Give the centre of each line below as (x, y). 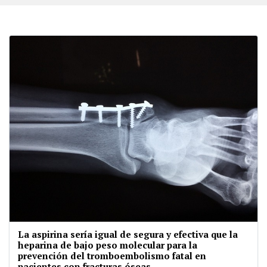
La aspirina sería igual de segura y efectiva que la (128, 235)
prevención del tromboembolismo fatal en (112, 256)
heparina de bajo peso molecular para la (108, 245)
